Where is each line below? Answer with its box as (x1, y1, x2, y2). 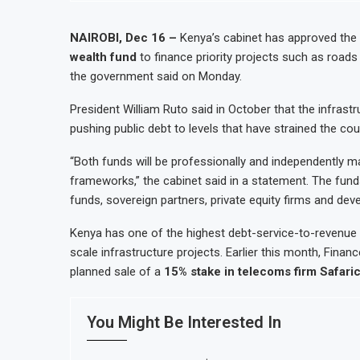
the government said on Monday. (70, 69, 242, 84)
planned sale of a (70, 264, 164, 279)
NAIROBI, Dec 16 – (70, 31, 180, 45)
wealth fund (70, 50, 137, 64)
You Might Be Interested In (87, 313, 281, 332)
